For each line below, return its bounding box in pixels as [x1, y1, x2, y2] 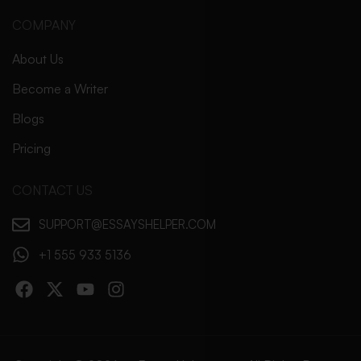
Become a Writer [12, 81, 108, 98]
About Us [12, 51, 64, 68]
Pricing [12, 140, 51, 157]
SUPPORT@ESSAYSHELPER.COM [38, 217, 216, 233]
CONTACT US [12, 182, 93, 199]
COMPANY [12, 17, 76, 34]
